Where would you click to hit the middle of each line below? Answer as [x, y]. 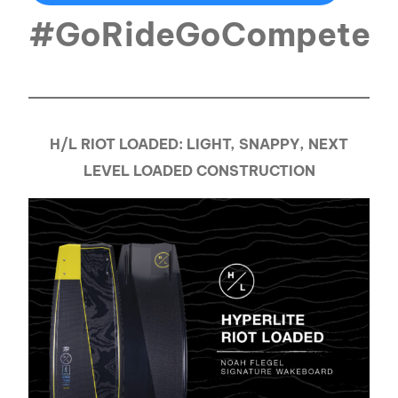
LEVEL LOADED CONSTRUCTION [199, 170]
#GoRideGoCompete [200, 34]
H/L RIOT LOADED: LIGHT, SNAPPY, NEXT [199, 143]
